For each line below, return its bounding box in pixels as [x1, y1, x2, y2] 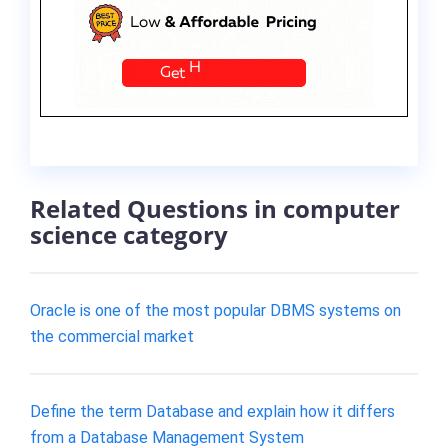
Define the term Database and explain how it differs [30, 402, 395, 422]
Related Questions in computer [30, 192, 400, 225]
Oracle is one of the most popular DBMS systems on [30, 300, 401, 320]
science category [30, 218, 228, 251]
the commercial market [30, 326, 194, 346]
